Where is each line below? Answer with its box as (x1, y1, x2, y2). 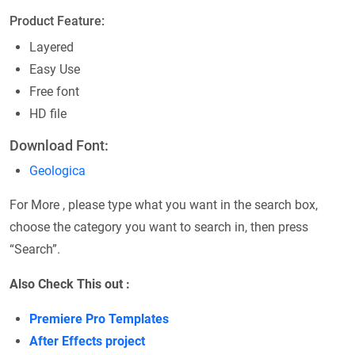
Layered (29, 39, 74, 55)
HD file (29, 105, 67, 121)
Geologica (29, 162, 86, 178)
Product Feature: (10, 13, 105, 29)
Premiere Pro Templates (29, 311, 169, 326)
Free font (29, 83, 79, 99)
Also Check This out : (10, 276, 130, 292)
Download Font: (10, 136, 109, 154)
